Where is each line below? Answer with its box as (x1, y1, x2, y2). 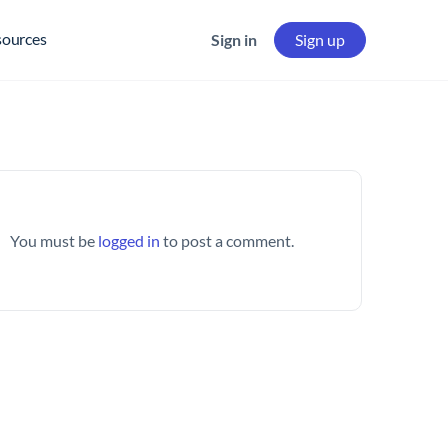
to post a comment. (160, 231, 295, 250)
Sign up (295, 30, 345, 49)
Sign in (211, 30, 257, 49)
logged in (98, 231, 161, 250)
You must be (10, 231, 99, 250)
